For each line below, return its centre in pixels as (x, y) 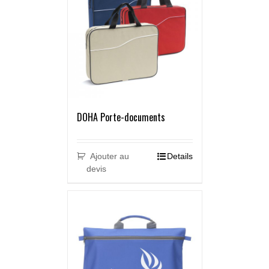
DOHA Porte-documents (121, 117)
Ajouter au (110, 156)
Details (180, 156)
